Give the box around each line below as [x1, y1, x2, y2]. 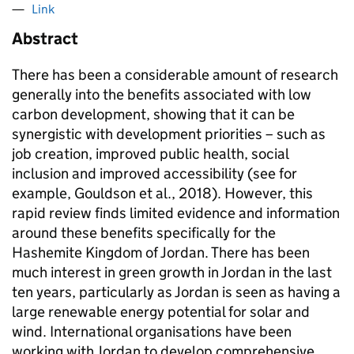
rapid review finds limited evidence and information [12, 204, 340, 222]
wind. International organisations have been [12, 322, 292, 341]
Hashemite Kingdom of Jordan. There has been [12, 243, 310, 262]
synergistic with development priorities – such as [12, 125, 326, 143]
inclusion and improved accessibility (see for [12, 164, 297, 183]
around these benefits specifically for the [12, 224, 276, 242]
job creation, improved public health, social [12, 145, 288, 163]
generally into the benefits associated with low [12, 85, 311, 104]
